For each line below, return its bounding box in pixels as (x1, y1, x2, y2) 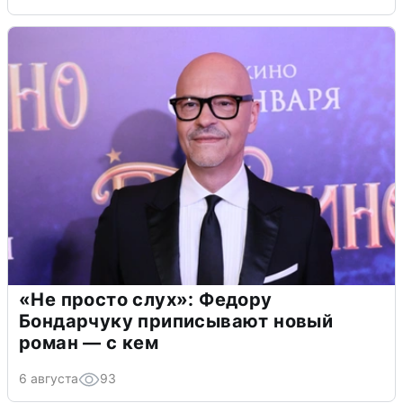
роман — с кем (19, 331, 159, 354)
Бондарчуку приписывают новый (19, 309, 334, 332)
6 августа (19, 370, 78, 386)
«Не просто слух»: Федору (19, 288, 273, 310)
